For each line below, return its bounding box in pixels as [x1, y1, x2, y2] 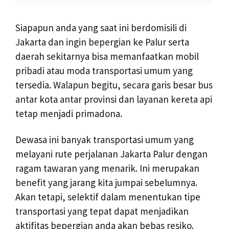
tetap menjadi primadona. [15, 107, 122, 120]
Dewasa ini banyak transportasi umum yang [15, 133, 194, 146]
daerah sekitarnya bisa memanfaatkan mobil [15, 50, 199, 62]
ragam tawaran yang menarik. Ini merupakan [15, 162, 199, 174]
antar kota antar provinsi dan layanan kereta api [15, 93, 212, 105]
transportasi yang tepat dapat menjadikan [15, 204, 189, 217]
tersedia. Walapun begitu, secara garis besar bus [15, 78, 213, 91]
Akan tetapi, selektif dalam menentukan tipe [15, 190, 200, 203]
